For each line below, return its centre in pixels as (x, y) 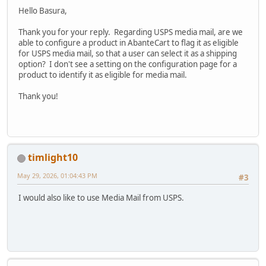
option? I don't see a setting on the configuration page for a (128, 64)
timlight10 (53, 157)
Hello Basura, (43, 10)
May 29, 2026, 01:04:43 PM (57, 175)
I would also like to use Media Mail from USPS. (101, 198)
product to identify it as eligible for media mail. (104, 75)
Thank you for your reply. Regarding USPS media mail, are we (131, 32)
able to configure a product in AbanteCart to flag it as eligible (129, 42)
